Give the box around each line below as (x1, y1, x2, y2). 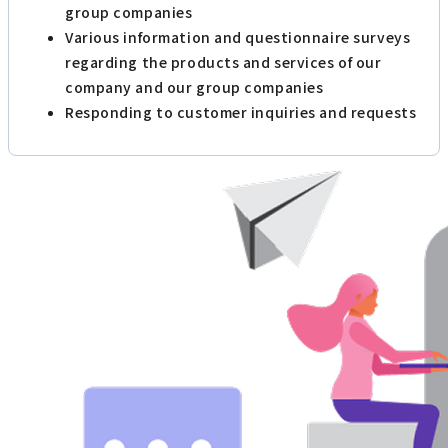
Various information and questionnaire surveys (65, 26, 411, 47)
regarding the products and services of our (65, 51, 382, 72)
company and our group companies (65, 76, 324, 97)
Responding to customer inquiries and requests (65, 101, 417, 122)
